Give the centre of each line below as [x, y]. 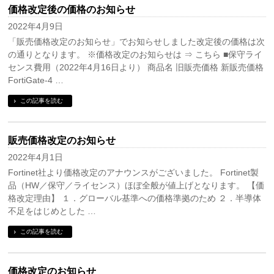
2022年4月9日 [36, 27]
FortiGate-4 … [36, 80]
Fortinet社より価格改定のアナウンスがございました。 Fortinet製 [134, 173]
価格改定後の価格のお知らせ [72, 10]
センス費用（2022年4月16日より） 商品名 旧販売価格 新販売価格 [136, 68]
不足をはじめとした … [52, 211]
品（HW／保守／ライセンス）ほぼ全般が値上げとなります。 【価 [136, 186]
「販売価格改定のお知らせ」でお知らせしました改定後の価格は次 [137, 42]
